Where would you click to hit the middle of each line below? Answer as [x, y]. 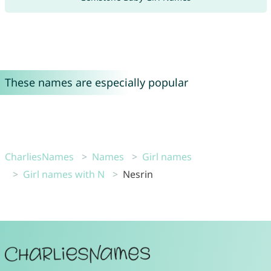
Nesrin [138, 174]
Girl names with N [64, 174]
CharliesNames [39, 156]
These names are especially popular [96, 82]
